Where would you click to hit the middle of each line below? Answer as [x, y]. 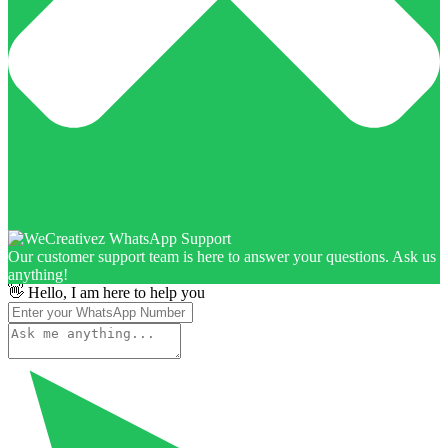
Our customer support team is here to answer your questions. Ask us [222, 256]
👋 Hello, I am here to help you [106, 292]
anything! [38, 274]
